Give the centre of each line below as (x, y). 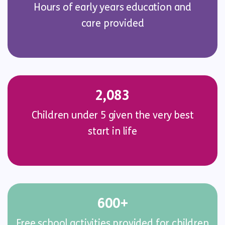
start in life (113, 131)
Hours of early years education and (113, 7)
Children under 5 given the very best (113, 115)
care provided (113, 23)
